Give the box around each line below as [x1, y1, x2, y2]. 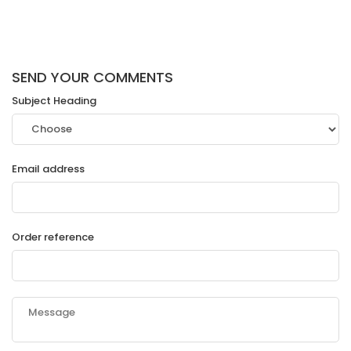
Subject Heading [12, 93, 96, 108]
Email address [12, 161, 85, 176]
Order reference [12, 230, 94, 244]
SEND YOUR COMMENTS [12, 67, 173, 87]
